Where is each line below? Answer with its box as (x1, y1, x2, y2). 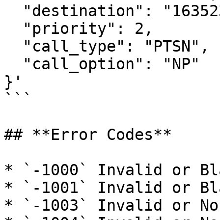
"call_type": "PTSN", (4, 37, 23, 55)
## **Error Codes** (4, 126, 172, 143)
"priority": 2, (4, 20, 23, 37)
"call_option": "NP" (4, 55, 23, 73)
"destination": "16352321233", (4, 2, 23, 20)
